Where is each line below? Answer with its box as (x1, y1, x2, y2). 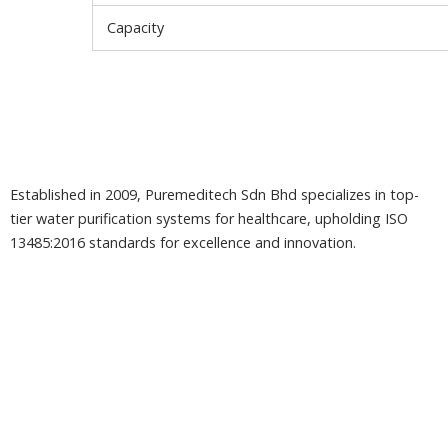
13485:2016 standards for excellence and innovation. (10, 233, 356, 253)
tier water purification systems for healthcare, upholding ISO (10, 209, 408, 229)
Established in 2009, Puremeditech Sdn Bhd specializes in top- (10, 185, 419, 205)
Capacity (107, 17, 165, 37)
